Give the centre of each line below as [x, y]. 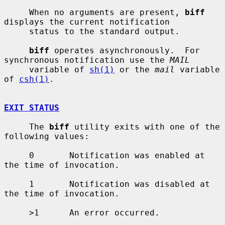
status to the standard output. [17, 31]
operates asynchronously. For [125, 50]
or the [135, 69]
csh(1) [34, 79]
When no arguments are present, [107, 12]
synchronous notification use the [87, 60]
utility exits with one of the [145, 127]
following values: [47, 136]
